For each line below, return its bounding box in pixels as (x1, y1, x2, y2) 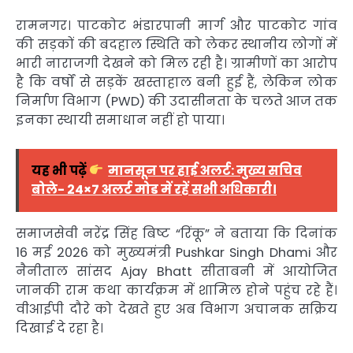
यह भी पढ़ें (32, 161, 89, 180)
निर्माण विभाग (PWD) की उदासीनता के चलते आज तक (16, 91, 337, 110)
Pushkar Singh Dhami (175, 243, 311, 262)
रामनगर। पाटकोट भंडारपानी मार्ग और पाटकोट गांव (16, 16, 337, 35)
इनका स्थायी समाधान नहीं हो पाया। (16, 110, 225, 129)
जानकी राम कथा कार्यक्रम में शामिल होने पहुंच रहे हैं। (16, 281, 337, 299)
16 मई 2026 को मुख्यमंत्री (16, 243, 176, 262)
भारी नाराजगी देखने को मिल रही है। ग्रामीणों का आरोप (16, 54, 337, 72)
